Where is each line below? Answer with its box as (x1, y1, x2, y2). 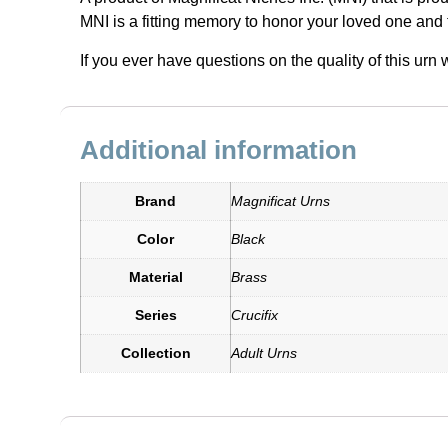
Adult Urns (231, 345, 297, 362)
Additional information (80, 135, 357, 166)
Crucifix (231, 307, 278, 324)
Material (128, 269, 183, 286)
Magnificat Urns (231, 193, 330, 210)
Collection (120, 345, 191, 362)
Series (134, 307, 177, 324)
